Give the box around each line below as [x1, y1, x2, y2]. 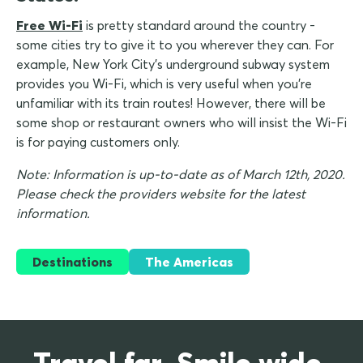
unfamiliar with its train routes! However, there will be [16, 95, 326, 112]
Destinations [32, 254, 113, 271]
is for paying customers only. [16, 134, 180, 151]
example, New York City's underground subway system [16, 56, 330, 73]
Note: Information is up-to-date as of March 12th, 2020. [16, 166, 345, 183]
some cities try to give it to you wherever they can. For [16, 36, 334, 53]
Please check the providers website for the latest [16, 186, 305, 203]
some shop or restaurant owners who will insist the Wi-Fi [16, 114, 347, 131]
